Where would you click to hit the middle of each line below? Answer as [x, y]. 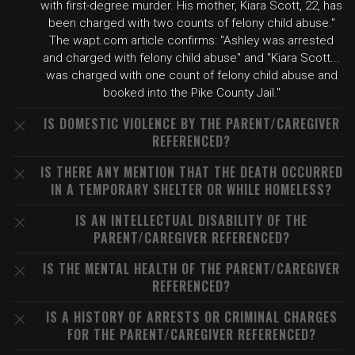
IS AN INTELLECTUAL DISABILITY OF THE [191, 220]
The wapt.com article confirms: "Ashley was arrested [191, 40]
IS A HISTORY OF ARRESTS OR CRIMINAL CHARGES [191, 317]
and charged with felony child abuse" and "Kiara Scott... [191, 58]
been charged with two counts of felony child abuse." [191, 23]
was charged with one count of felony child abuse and [191, 75]
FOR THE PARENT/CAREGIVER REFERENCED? [191, 334]
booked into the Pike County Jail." [191, 93]
